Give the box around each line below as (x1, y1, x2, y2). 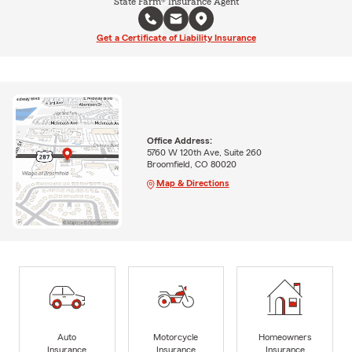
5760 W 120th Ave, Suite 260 (146, 147, 262, 157)
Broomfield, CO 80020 (146, 159, 236, 169)
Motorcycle (153, 332, 199, 342)
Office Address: (146, 135, 212, 145)
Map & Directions (156, 178, 229, 188)
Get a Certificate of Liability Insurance (96, 33, 256, 42)
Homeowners (258, 332, 312, 342)
